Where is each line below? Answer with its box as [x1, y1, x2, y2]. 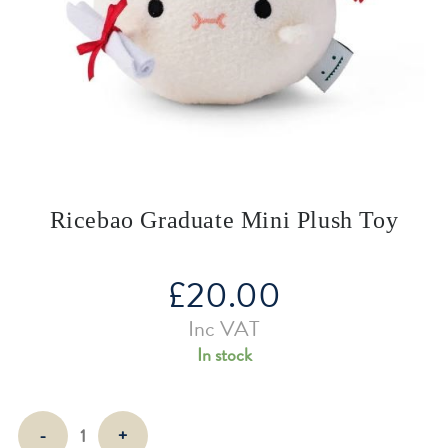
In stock [196, 340, 252, 368]
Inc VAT [188, 311, 260, 345]
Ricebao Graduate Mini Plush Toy [49, 206, 399, 233]
